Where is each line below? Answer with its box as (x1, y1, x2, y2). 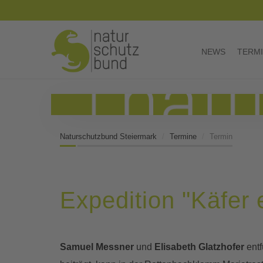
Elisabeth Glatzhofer (154, 242, 244, 252)
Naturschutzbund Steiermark (60, 131, 157, 141)
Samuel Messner (60, 242, 134, 252)
